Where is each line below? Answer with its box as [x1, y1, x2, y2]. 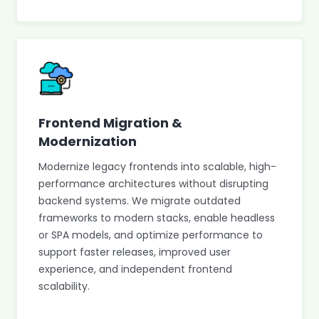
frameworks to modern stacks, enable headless [38, 211, 275, 225]
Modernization [38, 132, 137, 150]
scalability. [38, 279, 90, 293]
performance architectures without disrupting [38, 177, 268, 191]
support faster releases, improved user [38, 245, 231, 259]
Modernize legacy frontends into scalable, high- [38, 159, 276, 174]
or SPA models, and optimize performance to [38, 228, 263, 242]
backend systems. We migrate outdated [38, 194, 241, 208]
